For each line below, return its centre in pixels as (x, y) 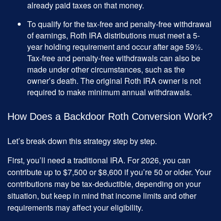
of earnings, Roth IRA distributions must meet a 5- (113, 36)
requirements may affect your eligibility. (75, 208)
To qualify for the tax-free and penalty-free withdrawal (119, 24)
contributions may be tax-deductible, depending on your (104, 184)
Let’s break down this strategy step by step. (82, 141)
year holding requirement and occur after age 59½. (115, 47)
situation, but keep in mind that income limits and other (102, 196)
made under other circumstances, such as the (106, 70)
